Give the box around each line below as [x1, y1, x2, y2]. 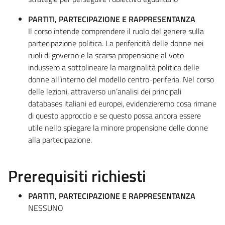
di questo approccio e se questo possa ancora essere [28, 109, 201, 122]
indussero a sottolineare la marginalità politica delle [28, 61, 199, 73]
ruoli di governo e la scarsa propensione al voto [28, 49, 184, 61]
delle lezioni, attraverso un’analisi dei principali [28, 85, 181, 97]
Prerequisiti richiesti [8, 163, 146, 188]
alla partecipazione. [28, 133, 92, 146]
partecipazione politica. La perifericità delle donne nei [28, 37, 203, 49]
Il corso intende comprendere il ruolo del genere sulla [28, 25, 204, 37]
